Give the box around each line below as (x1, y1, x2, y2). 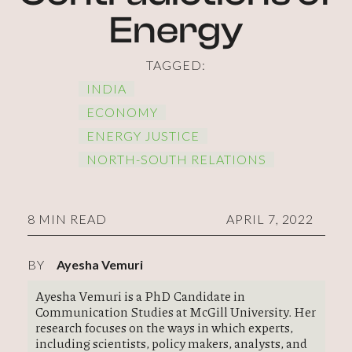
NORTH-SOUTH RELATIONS (86, 152, 266, 167)
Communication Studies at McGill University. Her (35, 302, 316, 321)
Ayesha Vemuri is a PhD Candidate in (35, 287, 245, 305)
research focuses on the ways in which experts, (35, 318, 293, 336)
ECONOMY (86, 104, 158, 119)
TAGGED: (146, 57, 206, 72)
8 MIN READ (27, 211, 107, 226)
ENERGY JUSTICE (86, 128, 200, 143)
